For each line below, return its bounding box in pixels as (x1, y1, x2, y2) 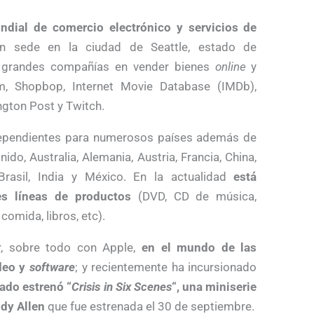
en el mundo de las (141, 240, 257, 254)
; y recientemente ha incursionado (75, 259, 257, 274)
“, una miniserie (172, 279, 257, 294)
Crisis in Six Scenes (71, 279, 172, 294)
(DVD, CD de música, (130, 189, 257, 203)
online (214, 59, 246, 74)
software (29, 259, 76, 274)
